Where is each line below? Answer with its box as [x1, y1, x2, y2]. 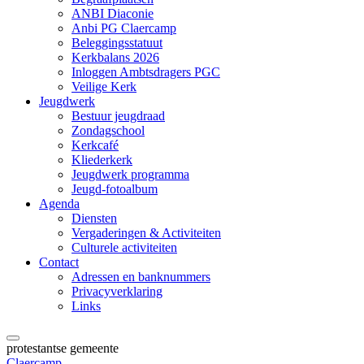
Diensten [71, 211, 117, 225]
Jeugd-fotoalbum [71, 182, 158, 196]
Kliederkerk [71, 153, 132, 167]
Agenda [39, 197, 80, 210]
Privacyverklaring [71, 284, 162, 298]
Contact [39, 255, 79, 269]
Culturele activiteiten [71, 240, 177, 254]
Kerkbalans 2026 [71, 50, 159, 64]
